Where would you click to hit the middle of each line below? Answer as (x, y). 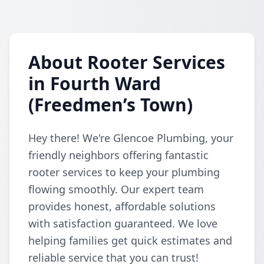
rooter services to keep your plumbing (124, 172)
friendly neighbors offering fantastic (118, 155)
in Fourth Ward (95, 83)
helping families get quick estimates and (130, 240)
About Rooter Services (127, 62)
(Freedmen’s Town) (110, 105)
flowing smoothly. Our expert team (116, 189)
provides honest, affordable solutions (122, 206)
